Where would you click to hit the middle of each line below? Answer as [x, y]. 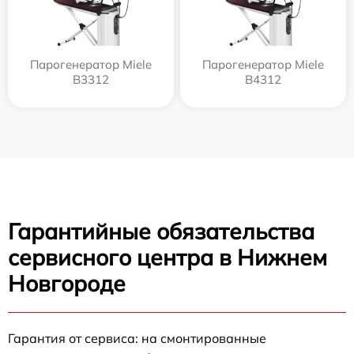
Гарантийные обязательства [161, 231]
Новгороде [67, 283]
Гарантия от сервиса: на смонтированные [137, 338]
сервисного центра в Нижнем [168, 257]
